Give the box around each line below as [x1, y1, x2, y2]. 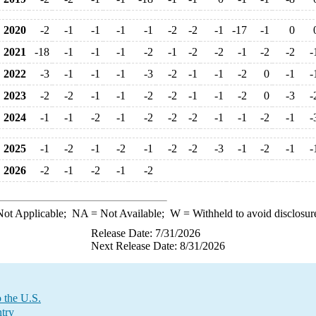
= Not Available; [87, 207, 170, 219]
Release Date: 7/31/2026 [91, 227, 200, 239]
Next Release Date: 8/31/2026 [91, 240, 225, 252]
